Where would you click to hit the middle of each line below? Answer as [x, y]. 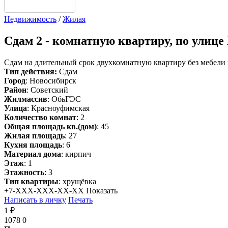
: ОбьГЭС [64, 99]
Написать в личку [35, 199]
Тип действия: [31, 71]
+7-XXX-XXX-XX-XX [44, 190]
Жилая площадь [34, 135]
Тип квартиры [31, 181]
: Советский [47, 90]
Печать [80, 199]
